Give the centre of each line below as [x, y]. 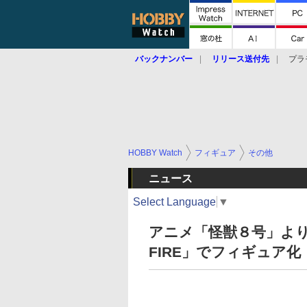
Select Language [174, 201]
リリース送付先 [241, 59]
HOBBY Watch [155, 153]
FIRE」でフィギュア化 [225, 252]
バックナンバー [164, 59]
